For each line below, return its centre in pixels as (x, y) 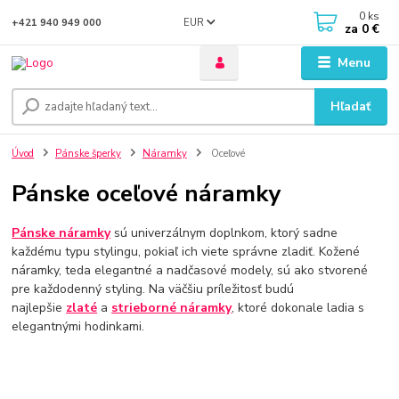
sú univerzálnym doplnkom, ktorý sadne (224, 232)
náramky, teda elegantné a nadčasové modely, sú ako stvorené (190, 270)
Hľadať (351, 107)
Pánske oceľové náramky (147, 193)
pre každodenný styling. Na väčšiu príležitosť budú (153, 289)
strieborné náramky (172, 307)
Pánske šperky (88, 154)
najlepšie (39, 307)
